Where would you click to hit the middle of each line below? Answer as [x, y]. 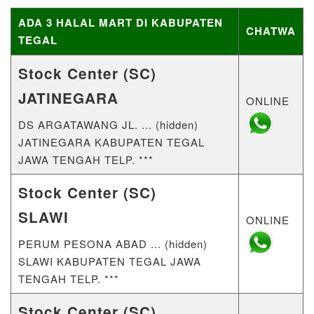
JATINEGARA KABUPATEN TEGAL [111, 142]
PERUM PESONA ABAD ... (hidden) [113, 243]
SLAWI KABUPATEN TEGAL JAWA [110, 261]
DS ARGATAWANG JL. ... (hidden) [108, 124]
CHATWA [271, 30]
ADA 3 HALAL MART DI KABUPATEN [121, 22]
